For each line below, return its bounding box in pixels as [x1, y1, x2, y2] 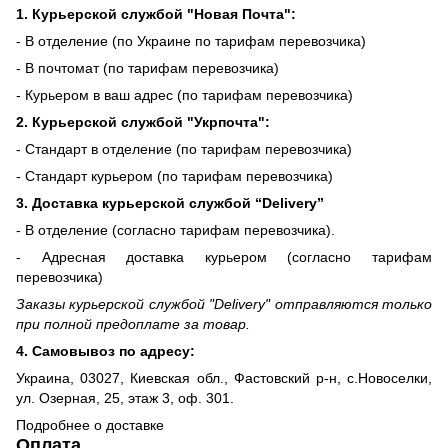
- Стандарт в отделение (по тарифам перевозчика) [16, 140, 352, 157]
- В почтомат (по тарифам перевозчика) [16, 59, 279, 76]
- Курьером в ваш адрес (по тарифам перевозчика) [16, 86, 353, 103]
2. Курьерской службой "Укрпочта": [16, 113, 270, 130]
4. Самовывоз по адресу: [16, 342, 195, 359]
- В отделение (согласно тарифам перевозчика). [16, 221, 335, 238]
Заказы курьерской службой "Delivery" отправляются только [16, 295, 432, 312]
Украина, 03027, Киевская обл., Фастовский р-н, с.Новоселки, [16, 369, 432, 386]
